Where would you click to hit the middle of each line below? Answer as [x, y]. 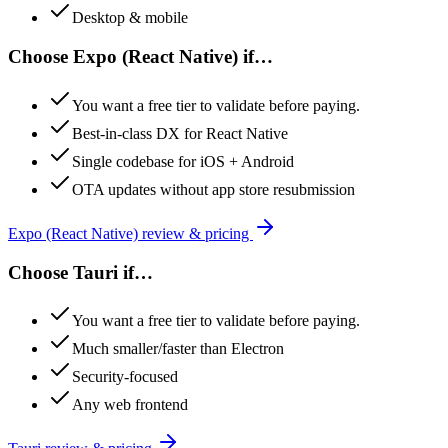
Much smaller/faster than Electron [178, 349]
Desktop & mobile [130, 18]
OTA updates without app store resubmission [213, 189]
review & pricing [195, 233]
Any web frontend [130, 405]
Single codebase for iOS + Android [183, 161]
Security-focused [125, 377]
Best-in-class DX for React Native [180, 133]
